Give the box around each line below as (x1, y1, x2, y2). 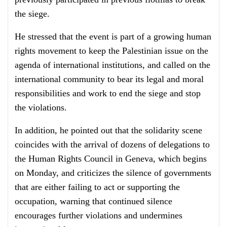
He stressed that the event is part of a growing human (15, 31, 211, 42)
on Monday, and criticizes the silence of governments (15, 168, 211, 178)
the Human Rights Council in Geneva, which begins (15, 154, 207, 164)
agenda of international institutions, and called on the (15, 60, 210, 70)
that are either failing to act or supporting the (15, 182, 180, 193)
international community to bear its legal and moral (15, 74, 204, 85)
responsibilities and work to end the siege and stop (15, 88, 201, 99)
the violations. (15, 102, 67, 113)
